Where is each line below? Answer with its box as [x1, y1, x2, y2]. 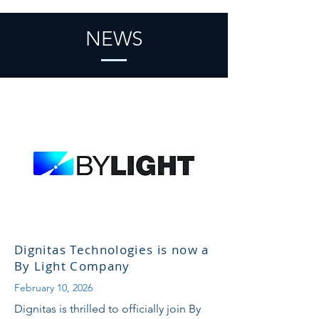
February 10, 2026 [14, 281, 93, 294]
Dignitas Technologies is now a [14, 241, 209, 258]
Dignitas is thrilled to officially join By [14, 302, 201, 315]
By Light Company [14, 258, 130, 274]
